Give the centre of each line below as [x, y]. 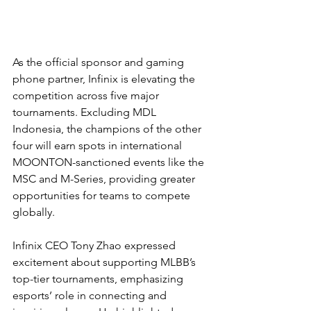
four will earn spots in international [99, 146]
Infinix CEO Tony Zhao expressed [95, 246]
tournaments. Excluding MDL [86, 112]
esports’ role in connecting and [91, 296]
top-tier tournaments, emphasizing [99, 279]
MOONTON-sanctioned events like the [110, 162]
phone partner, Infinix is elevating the [105, 79]
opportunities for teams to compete [103, 196]
